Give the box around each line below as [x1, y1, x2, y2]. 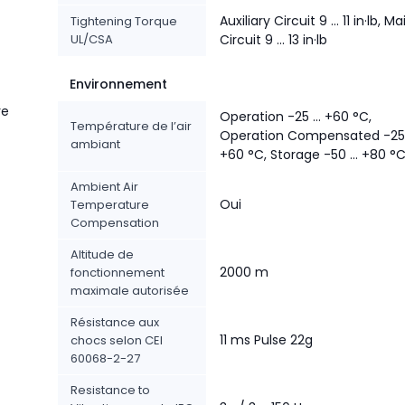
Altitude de [71, 246, 134, 263]
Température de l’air [71, 118, 192, 135]
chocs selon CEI [71, 332, 163, 349]
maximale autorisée [71, 282, 189, 299]
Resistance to [71, 381, 150, 399]
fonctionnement [71, 264, 165, 281]
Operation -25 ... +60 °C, [220, 108, 372, 126]
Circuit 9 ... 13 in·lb [220, 31, 327, 49]
